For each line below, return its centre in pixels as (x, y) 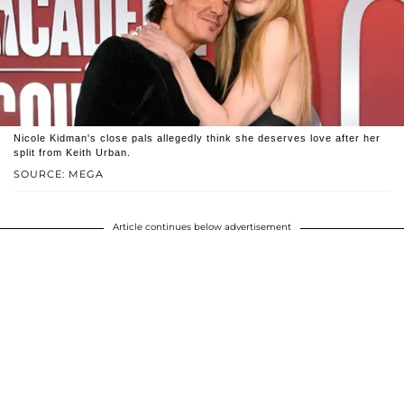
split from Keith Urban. (72, 152)
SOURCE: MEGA (59, 174)
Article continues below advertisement (202, 226)
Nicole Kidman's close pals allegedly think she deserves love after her (197, 138)
